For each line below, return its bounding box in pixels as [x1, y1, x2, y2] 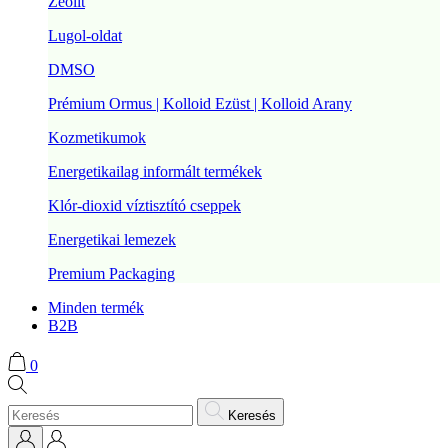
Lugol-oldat [48, 26, 122, 44]
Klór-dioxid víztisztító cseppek [48, 196, 241, 214]
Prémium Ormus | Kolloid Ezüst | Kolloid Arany [48, 94, 352, 112]
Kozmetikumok [48, 128, 146, 146]
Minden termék [48, 298, 144, 316]
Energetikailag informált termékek [48, 162, 262, 180]
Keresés [228, 407, 276, 423]
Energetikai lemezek [48, 230, 176, 248]
